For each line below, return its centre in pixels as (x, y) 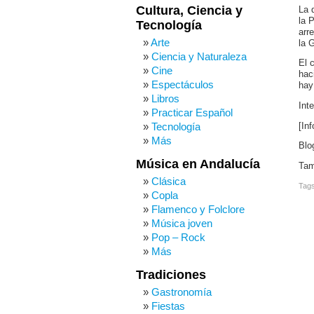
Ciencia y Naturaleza (199, 56)
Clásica (169, 181)
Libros (165, 98)
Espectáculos (183, 84)
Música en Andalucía (198, 164)
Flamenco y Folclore (198, 209)
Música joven (182, 223)
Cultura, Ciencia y (189, 11)
